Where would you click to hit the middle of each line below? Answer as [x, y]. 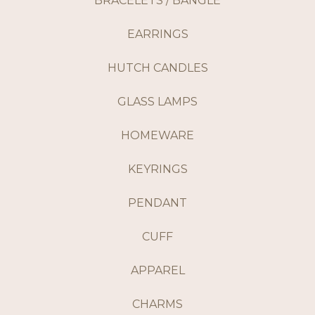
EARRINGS [157, 34]
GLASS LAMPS [157, 102]
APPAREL [157, 271]
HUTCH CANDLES [157, 68]
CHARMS [157, 304]
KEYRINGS [157, 169]
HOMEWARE [157, 136]
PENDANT [157, 203]
